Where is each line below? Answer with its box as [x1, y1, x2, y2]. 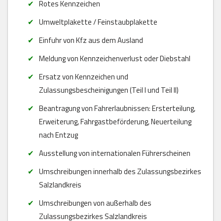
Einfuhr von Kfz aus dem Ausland [38, 34, 143, 46]
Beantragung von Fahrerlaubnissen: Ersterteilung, [38, 102, 195, 114]
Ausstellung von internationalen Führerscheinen [38, 147, 190, 159]
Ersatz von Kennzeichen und [38, 71, 128, 82]
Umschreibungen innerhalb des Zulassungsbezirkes [38, 165, 201, 177]
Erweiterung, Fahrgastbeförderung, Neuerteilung [38, 115, 191, 127]
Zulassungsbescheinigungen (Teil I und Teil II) [38, 84, 179, 96]
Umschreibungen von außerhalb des [38, 197, 151, 209]
